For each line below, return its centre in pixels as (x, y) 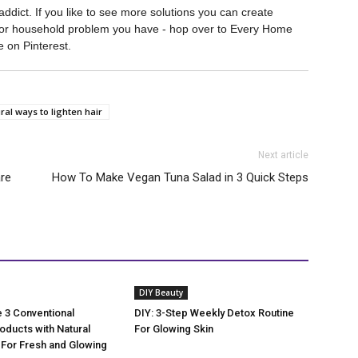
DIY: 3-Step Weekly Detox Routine (214, 313)
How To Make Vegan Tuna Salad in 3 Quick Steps (180, 177)
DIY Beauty (161, 292)
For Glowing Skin (174, 329)
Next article (283, 155)
